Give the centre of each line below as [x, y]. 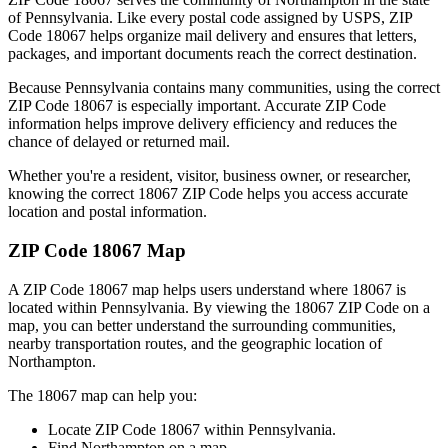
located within [54, 307]
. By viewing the [239, 307]
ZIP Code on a [382, 307]
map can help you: [137, 395]
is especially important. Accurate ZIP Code [249, 106]
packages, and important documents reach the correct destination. [212, 54]
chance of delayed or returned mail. [119, 142]
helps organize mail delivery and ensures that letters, [251, 36]
